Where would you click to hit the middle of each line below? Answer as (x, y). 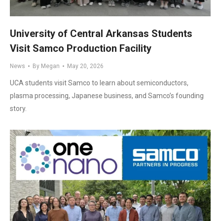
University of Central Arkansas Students (101, 34)
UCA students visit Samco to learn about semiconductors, (99, 83)
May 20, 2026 (85, 66)
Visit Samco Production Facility (81, 49)
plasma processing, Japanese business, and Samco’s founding (107, 96)
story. (18, 109)
